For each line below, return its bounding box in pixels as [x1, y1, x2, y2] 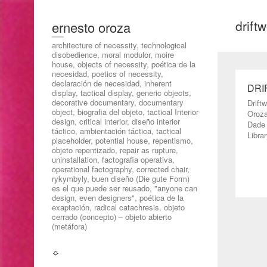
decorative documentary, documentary [52, 97, 184, 108]
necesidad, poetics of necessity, [52, 68, 163, 79]
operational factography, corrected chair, [52, 163, 190, 175]
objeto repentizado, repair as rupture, [52, 144, 178, 156]
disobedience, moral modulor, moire [52, 49, 174, 60]
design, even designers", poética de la [52, 192, 184, 203]
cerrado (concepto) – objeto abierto [52, 211, 172, 222]
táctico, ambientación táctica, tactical [52, 125, 181, 136]
